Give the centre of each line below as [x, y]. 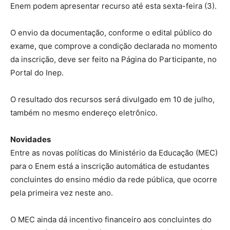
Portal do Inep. [37, 73]
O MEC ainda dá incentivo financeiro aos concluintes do [111, 220]
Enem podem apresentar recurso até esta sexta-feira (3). [113, 6]
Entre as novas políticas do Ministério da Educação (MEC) [114, 153]
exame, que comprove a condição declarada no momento [114, 46]
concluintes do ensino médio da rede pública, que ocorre [114, 180]
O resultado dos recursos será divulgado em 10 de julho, [112, 100]
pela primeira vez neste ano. [62, 193]
